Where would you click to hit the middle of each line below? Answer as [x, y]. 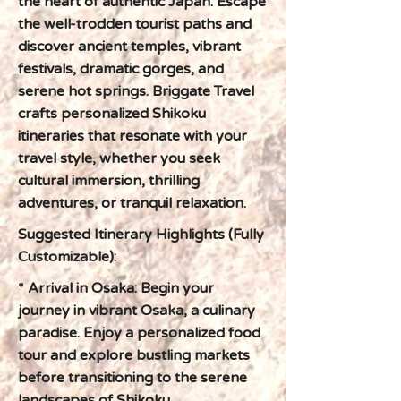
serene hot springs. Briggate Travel [136, 91]
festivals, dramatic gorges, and [121, 69]
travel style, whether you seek [119, 158]
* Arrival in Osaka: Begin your [116, 288]
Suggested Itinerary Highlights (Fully [141, 235]
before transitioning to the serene [132, 378]
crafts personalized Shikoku [112, 114]
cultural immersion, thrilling [109, 181]
